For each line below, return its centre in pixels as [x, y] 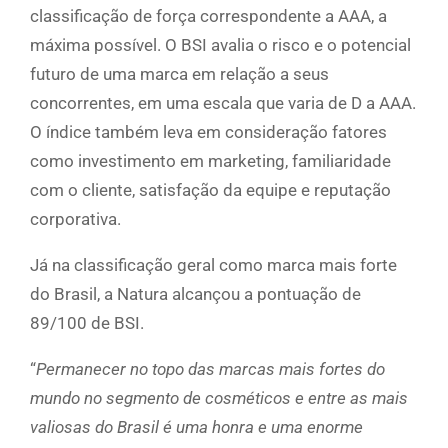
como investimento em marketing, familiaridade [210, 161]
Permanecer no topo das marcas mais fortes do [210, 369]
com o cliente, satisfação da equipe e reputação [210, 190]
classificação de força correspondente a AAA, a [208, 16]
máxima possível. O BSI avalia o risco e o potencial [220, 45]
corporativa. [75, 219]
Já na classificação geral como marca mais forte [213, 265]
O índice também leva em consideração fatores [208, 132]
